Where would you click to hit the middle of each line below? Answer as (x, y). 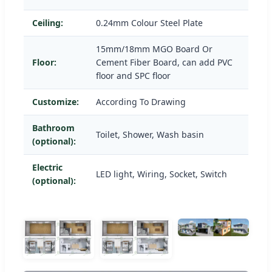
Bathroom (53, 127)
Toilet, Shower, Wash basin (150, 134)
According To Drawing (141, 101)
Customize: (56, 101)
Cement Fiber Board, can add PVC (164, 62)
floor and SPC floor (133, 75)
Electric (47, 167)
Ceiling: (48, 22)
